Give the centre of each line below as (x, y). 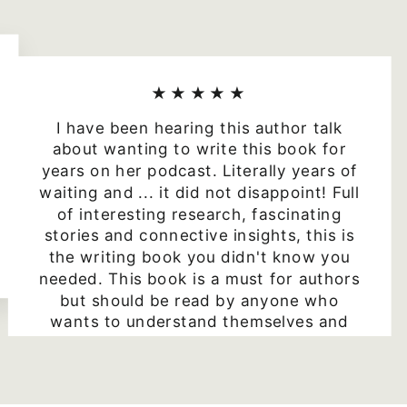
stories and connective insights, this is (199, 236)
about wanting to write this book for (199, 149)
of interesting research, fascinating (199, 214)
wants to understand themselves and (199, 322)
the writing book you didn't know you (199, 257)
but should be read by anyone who (199, 300)
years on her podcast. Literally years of (199, 170)
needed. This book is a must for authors (199, 278)
